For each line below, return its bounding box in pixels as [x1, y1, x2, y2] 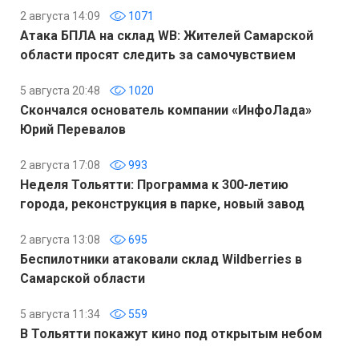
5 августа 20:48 [20, 83, 100, 97]
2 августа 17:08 [20, 158, 100, 171]
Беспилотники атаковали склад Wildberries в [20, 251, 302, 267]
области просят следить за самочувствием [20, 46, 296, 63]
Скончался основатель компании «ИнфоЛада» [20, 102, 312, 118]
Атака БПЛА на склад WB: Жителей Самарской [20, 27, 313, 43]
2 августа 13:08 [20, 232, 100, 246]
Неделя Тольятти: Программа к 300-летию [20, 176, 288, 192]
